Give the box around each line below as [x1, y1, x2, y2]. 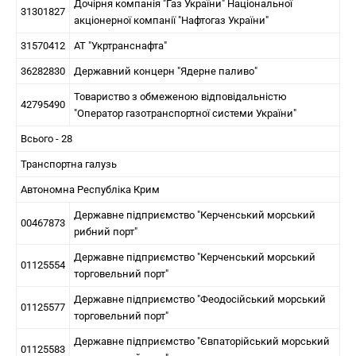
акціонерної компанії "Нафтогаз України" [74, 14, 269, 26]
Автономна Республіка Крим [21, 184, 160, 195]
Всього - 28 [21, 133, 72, 145]
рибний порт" [74, 226, 137, 238]
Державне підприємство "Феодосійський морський [74, 293, 326, 305]
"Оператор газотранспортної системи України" [74, 107, 296, 119]
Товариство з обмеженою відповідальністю [74, 91, 287, 103]
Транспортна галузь [21, 158, 117, 170]
